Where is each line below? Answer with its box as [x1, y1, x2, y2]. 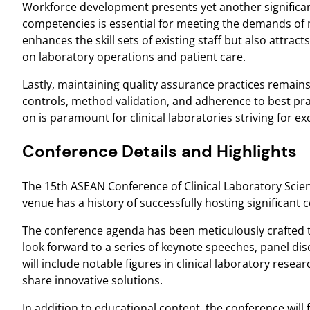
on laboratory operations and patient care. [22, 48, 246, 64]
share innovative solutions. [22, 273, 163, 289]
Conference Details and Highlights [22, 140, 297, 163]
